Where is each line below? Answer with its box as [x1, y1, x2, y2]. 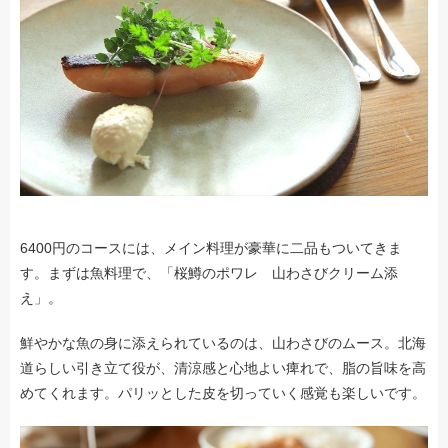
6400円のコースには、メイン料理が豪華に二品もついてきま [20, 239, 402, 256]
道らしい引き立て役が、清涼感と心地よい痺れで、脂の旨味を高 [20, 359, 426, 376]
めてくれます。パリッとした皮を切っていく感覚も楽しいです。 [20, 384, 426, 401]
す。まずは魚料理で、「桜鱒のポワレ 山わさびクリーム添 [20, 264, 398, 281]
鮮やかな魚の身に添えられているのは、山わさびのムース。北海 [20, 334, 426, 351]
